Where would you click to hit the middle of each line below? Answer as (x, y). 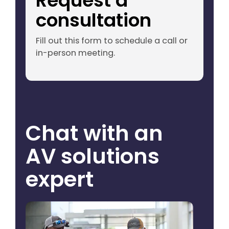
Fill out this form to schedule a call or (112, 41)
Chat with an (94, 133)
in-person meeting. (75, 53)
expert (60, 179)
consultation (94, 20)
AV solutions (93, 156)
